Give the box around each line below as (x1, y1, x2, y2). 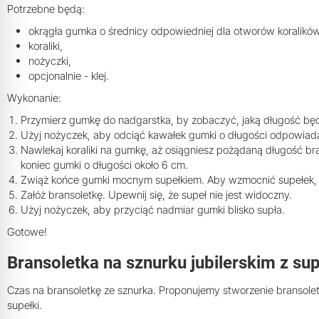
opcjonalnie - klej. (28, 69, 109, 83)
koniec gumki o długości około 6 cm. (21, 158, 188, 172)
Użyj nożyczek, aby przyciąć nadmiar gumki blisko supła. (21, 203, 285, 217)
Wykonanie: (7, 91, 61, 105)
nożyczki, (28, 54, 71, 68)
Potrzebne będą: (7, 2, 85, 16)
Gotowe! (7, 225, 47, 239)
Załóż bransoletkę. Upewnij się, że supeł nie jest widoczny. (21, 188, 292, 202)
